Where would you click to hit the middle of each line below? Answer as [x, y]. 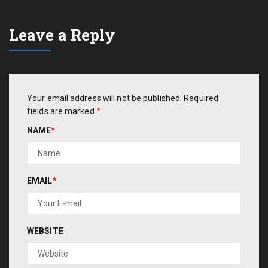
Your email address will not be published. [105, 98]
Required [201, 98]
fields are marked [62, 111]
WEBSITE [45, 231]
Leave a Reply [63, 35]
